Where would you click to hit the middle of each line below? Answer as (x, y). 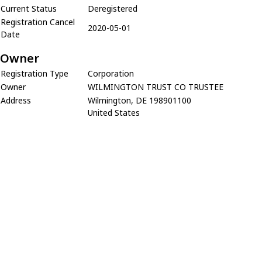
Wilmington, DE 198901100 (139, 101)
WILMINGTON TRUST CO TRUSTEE (156, 87)
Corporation (111, 74)
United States (114, 113)
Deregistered (113, 9)
